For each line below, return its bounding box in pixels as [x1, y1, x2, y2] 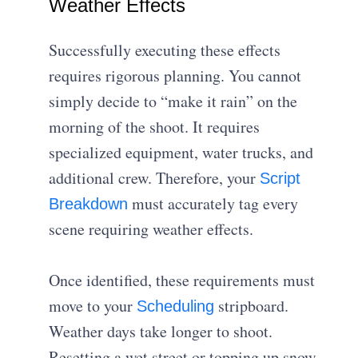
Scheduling [137, 296, 215, 315]
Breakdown [49, 194, 129, 213]
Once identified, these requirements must [49, 268, 316, 291]
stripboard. [214, 294, 289, 316]
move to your [49, 294, 137, 316]
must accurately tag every [128, 192, 299, 214]
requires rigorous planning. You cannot [49, 64, 302, 86]
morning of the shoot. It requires [49, 115, 261, 137]
